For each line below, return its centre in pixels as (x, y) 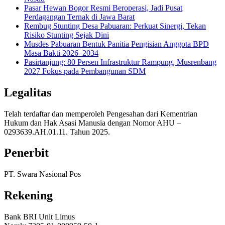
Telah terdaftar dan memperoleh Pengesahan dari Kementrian (101, 114)
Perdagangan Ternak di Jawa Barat (79, 17)
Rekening (28, 196)
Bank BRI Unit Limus (39, 217)
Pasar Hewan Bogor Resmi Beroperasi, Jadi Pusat (103, 8)
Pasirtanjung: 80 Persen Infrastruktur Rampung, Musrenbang (120, 62)
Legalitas (28, 92)
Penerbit (26, 153)
